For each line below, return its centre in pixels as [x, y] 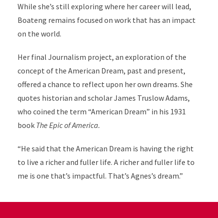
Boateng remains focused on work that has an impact [106, 20]
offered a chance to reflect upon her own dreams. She [105, 84]
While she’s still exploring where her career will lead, [104, 7]
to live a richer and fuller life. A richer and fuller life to [106, 162]
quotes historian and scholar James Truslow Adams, [103, 98]
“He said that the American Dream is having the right [105, 149]
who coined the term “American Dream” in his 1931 [101, 112]
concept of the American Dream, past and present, [101, 71]
